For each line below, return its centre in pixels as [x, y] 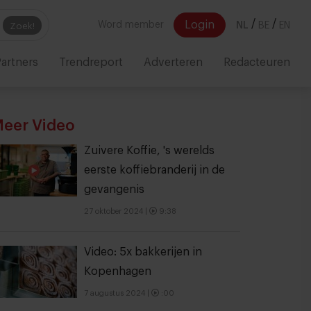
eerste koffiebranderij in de [154, 170]
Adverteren [173, 62]
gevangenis [114, 190]
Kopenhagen [118, 271]
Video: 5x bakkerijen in [143, 252]
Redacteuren [257, 62]
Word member [131, 25]
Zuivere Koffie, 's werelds [149, 151]
